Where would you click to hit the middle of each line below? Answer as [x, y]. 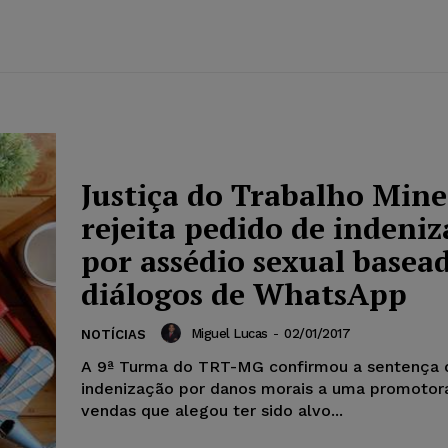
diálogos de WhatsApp [244, 294]
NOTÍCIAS [113, 335]
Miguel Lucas [229, 333]
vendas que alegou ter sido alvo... [212, 411]
